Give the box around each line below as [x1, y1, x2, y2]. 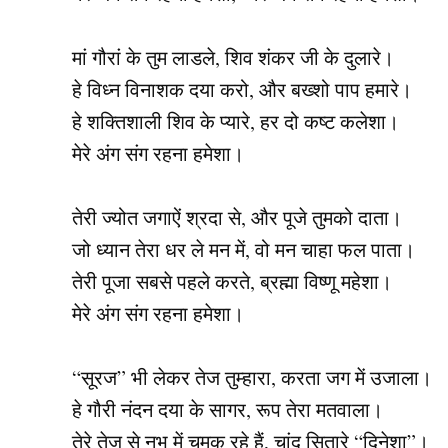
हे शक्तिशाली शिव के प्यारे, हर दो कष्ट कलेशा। [72, 108, 399, 136]
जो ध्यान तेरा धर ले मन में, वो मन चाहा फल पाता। [72, 236, 415, 264]
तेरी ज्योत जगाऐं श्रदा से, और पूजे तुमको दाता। [72, 204, 402, 232]
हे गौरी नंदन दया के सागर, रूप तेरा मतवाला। [72, 396, 383, 424]
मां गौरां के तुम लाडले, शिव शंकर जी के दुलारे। [72, 44, 394, 72]
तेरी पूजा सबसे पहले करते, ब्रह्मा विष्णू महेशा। [72, 268, 392, 296]
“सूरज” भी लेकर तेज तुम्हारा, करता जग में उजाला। [72, 364, 432, 392]
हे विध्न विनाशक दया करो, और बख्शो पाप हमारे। [72, 76, 412, 104]
